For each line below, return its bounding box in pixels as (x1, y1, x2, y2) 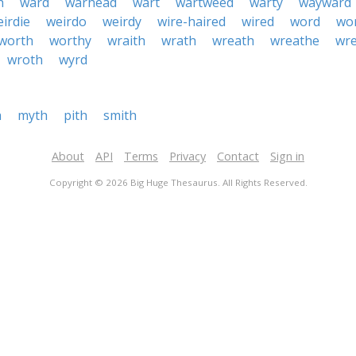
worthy (49, 32, 91, 49)
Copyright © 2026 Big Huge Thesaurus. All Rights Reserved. (48, 176, 308, 188)
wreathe (270, 32, 319, 49)
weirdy (103, 13, 141, 30)
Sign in (270, 149, 304, 164)
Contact (217, 149, 259, 164)
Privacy (169, 149, 206, 164)
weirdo (46, 13, 87, 30)
